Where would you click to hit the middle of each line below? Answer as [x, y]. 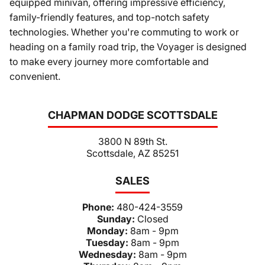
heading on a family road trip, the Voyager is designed [128, 47]
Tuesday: [108, 242]
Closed [153, 219]
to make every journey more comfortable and [109, 62]
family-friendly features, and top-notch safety [109, 17]
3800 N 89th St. [132, 141]
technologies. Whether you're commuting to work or [124, 32]
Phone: [99, 207]
